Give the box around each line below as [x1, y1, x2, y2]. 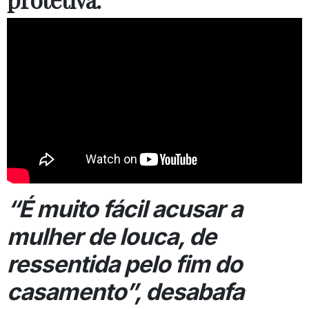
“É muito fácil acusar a [7, 195, 242, 223]
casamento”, [7, 277, 141, 306]
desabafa [141, 277, 243, 306]
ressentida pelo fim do [7, 250, 242, 279]
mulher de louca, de [7, 222, 216, 251]
